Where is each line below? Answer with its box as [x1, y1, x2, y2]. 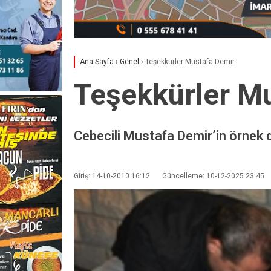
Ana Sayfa [80, 57, 114, 67]
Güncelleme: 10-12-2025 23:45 [162, 171, 264, 180]
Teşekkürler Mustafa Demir [145, 57, 235, 67]
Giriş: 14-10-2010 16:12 [74, 171, 150, 180]
